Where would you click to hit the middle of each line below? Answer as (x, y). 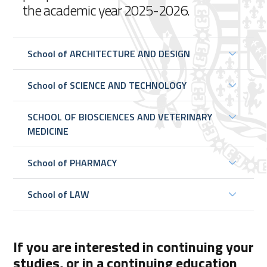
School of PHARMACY (72, 163)
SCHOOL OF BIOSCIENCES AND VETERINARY (120, 117)
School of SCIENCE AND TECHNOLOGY (107, 85)
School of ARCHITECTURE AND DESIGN (109, 54)
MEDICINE (48, 131)
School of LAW (58, 194)
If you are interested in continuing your (133, 247)
